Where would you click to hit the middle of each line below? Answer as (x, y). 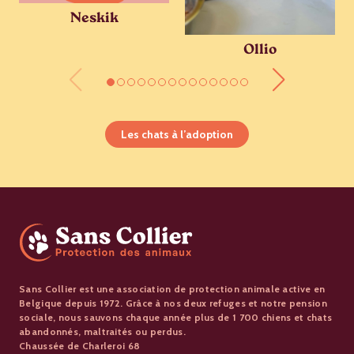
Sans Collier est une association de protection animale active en (172, 288)
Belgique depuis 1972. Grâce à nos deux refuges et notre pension (173, 303)
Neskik (94, 20)
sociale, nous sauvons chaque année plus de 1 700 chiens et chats (176, 317)
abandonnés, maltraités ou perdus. (102, 331)
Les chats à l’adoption (177, 134)
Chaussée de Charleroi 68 (80, 345)
